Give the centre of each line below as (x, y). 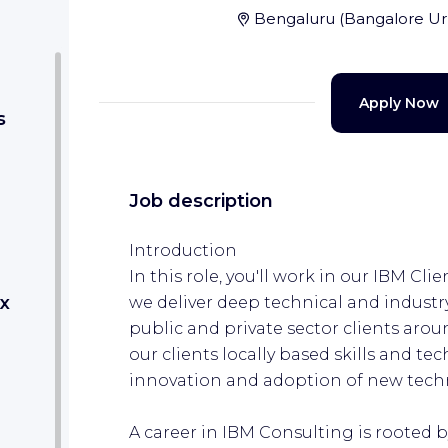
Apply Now (399, 102)
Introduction (183, 250)
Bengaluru (294, 18)
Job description (201, 200)
